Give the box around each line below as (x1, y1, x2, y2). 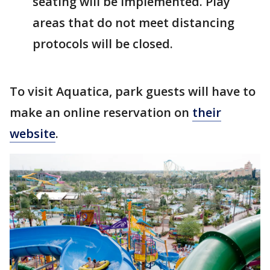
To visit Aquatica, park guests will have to (10, 83, 256, 99)
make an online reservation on (10, 104, 192, 121)
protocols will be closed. (33, 35, 173, 52)
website (10, 125, 55, 142)
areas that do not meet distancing (33, 14, 234, 31)
